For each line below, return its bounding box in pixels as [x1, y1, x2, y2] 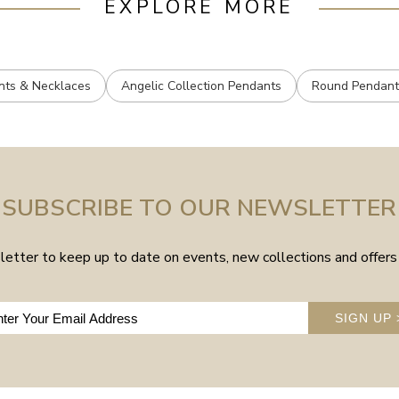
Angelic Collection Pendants [121, 77, 282, 95]
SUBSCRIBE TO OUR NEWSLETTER [2, 191, 397, 224]
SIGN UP [335, 311, 397, 326]
